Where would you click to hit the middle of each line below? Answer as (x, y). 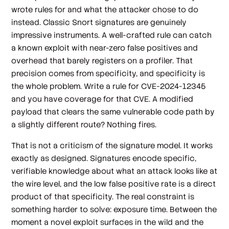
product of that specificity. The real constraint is (103, 197)
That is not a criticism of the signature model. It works (112, 146)
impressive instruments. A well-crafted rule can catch (112, 35)
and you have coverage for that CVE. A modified (102, 99)
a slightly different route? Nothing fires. (84, 124)
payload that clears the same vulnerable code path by (113, 111)
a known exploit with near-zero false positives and (105, 48)
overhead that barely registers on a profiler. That (102, 60)
